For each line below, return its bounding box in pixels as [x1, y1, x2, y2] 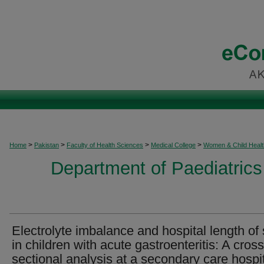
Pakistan [34, 141, 59, 148]
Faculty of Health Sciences [67, 141, 143, 148]
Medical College [151, 141, 196, 148]
